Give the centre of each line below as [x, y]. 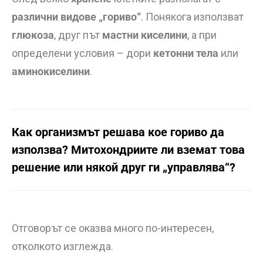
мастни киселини [145, 35]
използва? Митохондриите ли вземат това [128, 150]
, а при [202, 35]
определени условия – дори [82, 53]
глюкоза [33, 35]
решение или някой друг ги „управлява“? [124, 167]
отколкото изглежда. [63, 246]
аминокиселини [51, 71]
